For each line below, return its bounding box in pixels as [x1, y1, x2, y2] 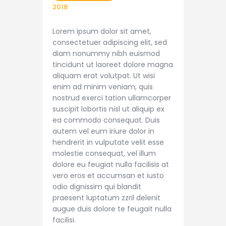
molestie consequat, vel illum [52, 148, 156, 159]
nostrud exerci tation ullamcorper [52, 93, 171, 103]
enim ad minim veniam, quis [52, 82, 153, 92]
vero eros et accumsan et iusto [52, 171, 164, 181]
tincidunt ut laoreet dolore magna [52, 60, 173, 70]
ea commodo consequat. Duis [52, 115, 160, 126]
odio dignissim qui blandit [52, 182, 141, 192]
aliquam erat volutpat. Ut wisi [52, 71, 155, 81]
